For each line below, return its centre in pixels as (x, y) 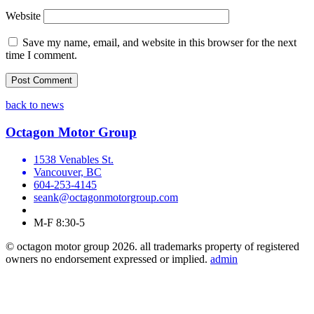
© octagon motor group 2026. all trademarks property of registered (152, 246)
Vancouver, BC (68, 172)
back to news (35, 105)
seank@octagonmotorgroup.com (106, 197)
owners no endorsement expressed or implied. (108, 259)
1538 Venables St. (74, 159)
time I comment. (41, 55)
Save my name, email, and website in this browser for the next (159, 43)
